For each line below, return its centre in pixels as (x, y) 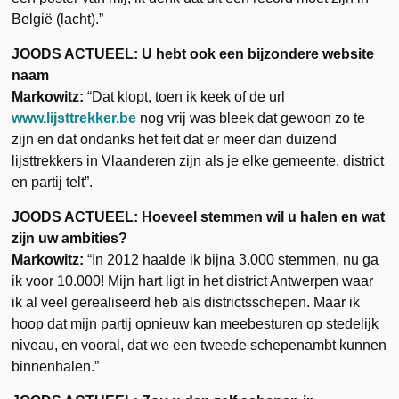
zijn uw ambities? (70, 238)
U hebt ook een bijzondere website (258, 53)
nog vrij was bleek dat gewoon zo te (251, 118)
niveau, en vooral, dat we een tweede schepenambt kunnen (199, 345)
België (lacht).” (58, 19)
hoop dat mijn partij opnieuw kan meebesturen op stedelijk (195, 323)
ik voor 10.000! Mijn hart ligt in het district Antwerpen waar (193, 281)
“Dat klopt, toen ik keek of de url (185, 96)
